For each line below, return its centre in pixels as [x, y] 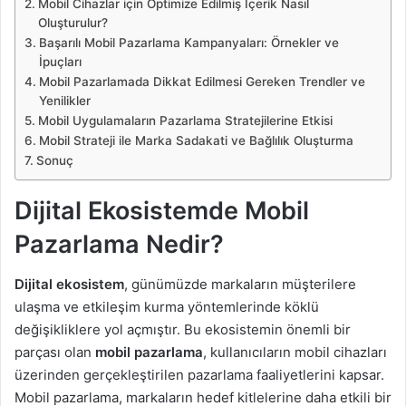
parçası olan [55, 353]
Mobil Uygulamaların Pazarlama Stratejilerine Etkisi [185, 120]
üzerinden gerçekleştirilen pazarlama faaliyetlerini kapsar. [199, 375]
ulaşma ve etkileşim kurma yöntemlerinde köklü [167, 307]
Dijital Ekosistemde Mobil [162, 210]
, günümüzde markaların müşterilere [240, 285]
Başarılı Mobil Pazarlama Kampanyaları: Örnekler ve [188, 42]
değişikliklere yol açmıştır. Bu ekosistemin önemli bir [183, 330]
